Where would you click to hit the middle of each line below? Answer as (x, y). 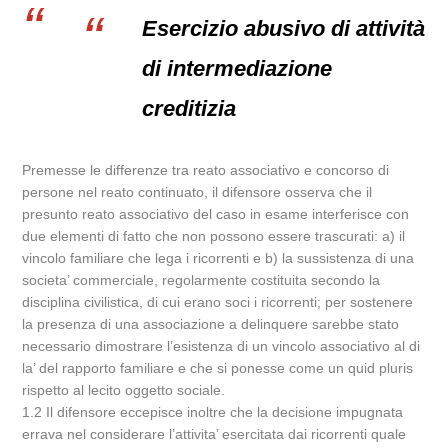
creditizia (189, 108)
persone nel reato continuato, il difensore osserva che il (197, 192)
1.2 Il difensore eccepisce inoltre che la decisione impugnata (213, 412)
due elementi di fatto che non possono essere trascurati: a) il (214, 236)
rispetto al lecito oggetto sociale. (124, 390)
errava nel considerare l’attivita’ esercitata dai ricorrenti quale (214, 434)
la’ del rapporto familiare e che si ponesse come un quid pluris (218, 368)
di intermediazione (237, 68)
